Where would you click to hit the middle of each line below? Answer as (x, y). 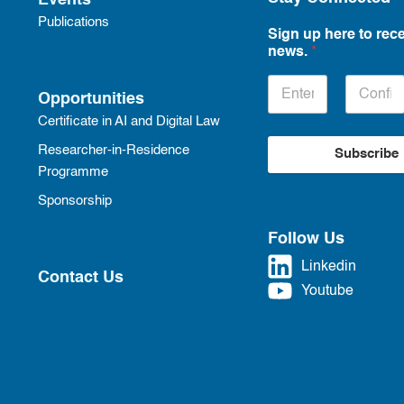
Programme (73, 172)
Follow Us (306, 239)
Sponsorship (74, 201)
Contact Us (80, 278)
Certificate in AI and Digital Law (129, 122)
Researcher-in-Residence (113, 151)
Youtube (327, 290)
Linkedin (328, 266)
